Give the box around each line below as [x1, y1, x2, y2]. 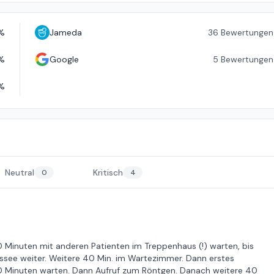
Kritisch [93, 167, 123, 178]
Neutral [5, 167, 34, 178]
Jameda [49, 27, 82, 38]
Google [49, 54, 79, 65]
